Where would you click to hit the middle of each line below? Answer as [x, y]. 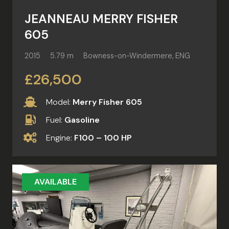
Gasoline [82, 120]
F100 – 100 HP [103, 138]
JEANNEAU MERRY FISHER [101, 18]
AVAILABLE [56, 182]
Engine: [60, 138]
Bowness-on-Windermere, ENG [137, 55]
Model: [60, 102]
